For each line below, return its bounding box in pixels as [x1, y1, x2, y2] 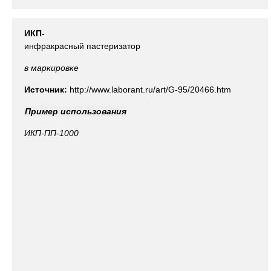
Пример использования [25, 106, 126, 116]
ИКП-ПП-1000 [24, 128, 79, 138]
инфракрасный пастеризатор [24, 41, 140, 51]
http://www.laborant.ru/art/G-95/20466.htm [70, 85, 231, 94]
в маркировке [24, 63, 79, 73]
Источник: [24, 85, 70, 94]
